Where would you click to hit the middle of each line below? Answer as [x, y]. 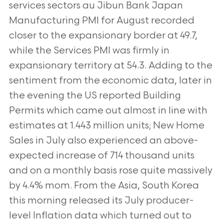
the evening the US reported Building [95, 96]
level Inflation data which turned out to [100, 216]
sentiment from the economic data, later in [110, 81]
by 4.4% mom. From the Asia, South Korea [104, 186]
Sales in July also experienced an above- [103, 141]
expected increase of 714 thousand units [101, 156]
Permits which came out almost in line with [108, 111]
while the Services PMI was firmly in [89, 51]
